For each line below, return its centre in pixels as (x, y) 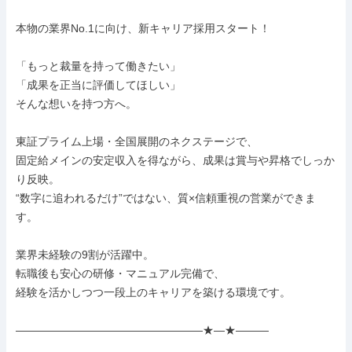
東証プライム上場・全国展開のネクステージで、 (137, 141)
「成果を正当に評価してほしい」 (98, 85)
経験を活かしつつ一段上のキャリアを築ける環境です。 (153, 292)
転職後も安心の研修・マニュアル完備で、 (120, 273)
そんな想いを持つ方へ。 (76, 104)
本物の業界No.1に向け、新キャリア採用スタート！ (143, 28)
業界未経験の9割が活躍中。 (85, 255)
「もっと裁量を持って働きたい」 (98, 66)
